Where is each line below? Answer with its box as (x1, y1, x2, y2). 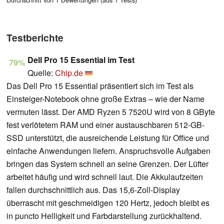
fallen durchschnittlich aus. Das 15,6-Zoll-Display (6, 183, 180, 195)
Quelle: (27, 66, 55, 78)
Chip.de (55, 66, 83, 78)
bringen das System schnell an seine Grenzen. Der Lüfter (6, 157, 208, 169)
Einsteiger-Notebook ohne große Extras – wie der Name (6, 92, 204, 104)
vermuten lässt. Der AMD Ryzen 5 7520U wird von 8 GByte (6, 105, 215, 117)
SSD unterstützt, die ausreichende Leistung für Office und (6, 131, 209, 143)
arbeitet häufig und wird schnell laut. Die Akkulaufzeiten (6, 170, 203, 182)
